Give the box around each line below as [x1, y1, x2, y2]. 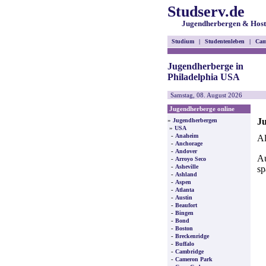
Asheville [175, 163, 198, 170]
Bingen [175, 210, 194, 216]
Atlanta [175, 186, 194, 193]
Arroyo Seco [175, 156, 206, 162]
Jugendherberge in [167, 61, 243, 71]
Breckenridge [175, 233, 209, 239]
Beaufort [175, 202, 197, 208]
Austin [175, 194, 192, 201]
